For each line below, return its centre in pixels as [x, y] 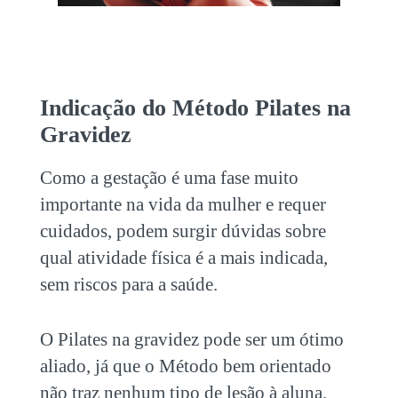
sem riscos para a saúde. [131, 284]
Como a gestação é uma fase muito [169, 178]
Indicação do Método [147, 108]
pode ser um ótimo [271, 339]
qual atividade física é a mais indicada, [183, 258]
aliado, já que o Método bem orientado [185, 366]
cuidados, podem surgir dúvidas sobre [183, 231]
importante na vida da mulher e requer [183, 204]
